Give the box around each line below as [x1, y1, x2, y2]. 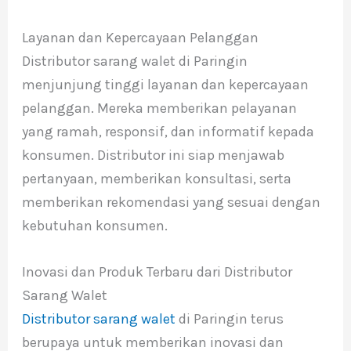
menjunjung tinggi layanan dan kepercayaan [21, 76, 309, 94]
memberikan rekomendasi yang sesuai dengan [21, 194, 320, 212]
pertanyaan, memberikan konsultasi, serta [21, 170, 291, 188]
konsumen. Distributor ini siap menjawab [21, 147, 284, 165]
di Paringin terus [175, 310, 284, 328]
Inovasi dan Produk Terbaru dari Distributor [21, 263, 292, 281]
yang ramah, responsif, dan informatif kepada [21, 123, 314, 141]
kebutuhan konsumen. [21, 217, 168, 235]
